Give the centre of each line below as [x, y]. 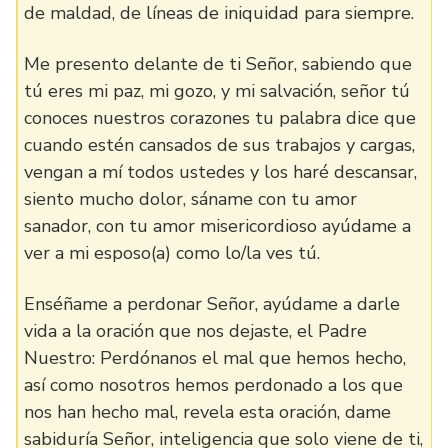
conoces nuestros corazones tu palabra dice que [220, 118]
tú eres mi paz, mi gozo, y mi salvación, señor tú [217, 91]
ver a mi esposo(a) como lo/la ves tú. [172, 253]
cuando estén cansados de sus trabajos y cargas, [219, 145]
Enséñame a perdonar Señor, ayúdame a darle [212, 304]
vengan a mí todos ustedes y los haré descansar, [220, 172]
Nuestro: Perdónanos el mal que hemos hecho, [215, 358]
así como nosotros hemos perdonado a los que [213, 385]
